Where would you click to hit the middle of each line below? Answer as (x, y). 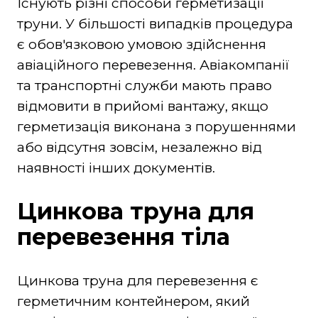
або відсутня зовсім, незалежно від (139, 147)
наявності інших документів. (116, 168)
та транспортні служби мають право (144, 85)
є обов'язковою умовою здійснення (141, 44)
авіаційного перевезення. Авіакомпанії (153, 65)
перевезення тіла (123, 236)
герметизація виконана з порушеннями (156, 126)
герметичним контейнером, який (133, 301)
